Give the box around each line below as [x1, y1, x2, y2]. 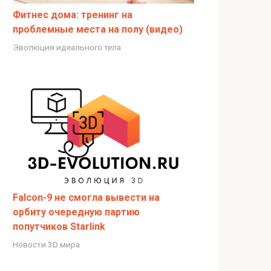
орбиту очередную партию [13, 206, 140, 218]
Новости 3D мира [13, 239, 80, 249]
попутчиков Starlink [13, 220, 105, 232]
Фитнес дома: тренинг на [13, 8, 132, 21]
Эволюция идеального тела [13, 42, 121, 52]
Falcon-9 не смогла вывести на [13, 191, 160, 203]
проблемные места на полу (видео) [13, 23, 183, 35]
